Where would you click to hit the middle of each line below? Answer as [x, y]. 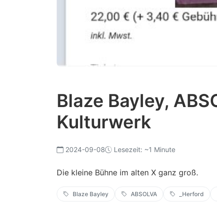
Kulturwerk [104, 122]
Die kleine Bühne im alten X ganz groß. [127, 173]
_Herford [192, 194]
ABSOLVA [144, 194]
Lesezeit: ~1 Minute [145, 150]
